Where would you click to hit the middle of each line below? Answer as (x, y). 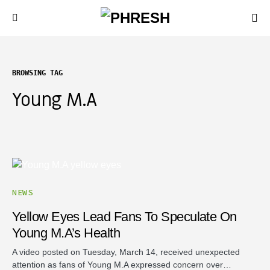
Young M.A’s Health (66, 233)
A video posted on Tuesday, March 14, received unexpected (126, 252)
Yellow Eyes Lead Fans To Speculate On (124, 217)
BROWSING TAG (37, 73)
